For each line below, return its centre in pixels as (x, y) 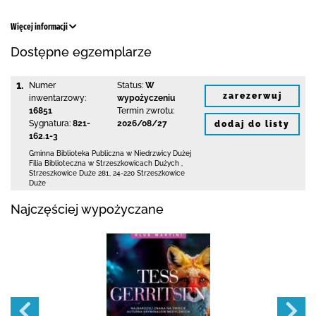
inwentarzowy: (57, 98)
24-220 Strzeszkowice (149, 173)
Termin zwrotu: (145, 111)
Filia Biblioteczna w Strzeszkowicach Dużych (104, 163)
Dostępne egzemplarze (81, 52)
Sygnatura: (50, 123)
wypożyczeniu (146, 98)
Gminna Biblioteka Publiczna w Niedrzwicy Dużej (110, 153)
